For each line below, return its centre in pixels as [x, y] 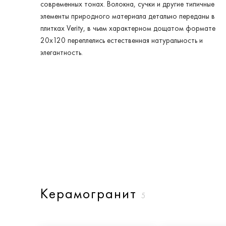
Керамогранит [91, 194]
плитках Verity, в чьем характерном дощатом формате [128, 28]
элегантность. [62, 52]
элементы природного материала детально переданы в [128, 16]
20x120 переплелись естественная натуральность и [122, 40]
